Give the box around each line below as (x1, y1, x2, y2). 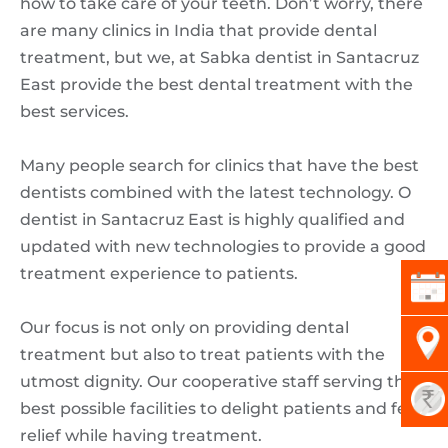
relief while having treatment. (20, 425, 262, 445)
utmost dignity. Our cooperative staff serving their (20, 371, 426, 391)
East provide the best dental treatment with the (20, 74, 413, 94)
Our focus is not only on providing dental (20, 317, 349, 337)
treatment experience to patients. (20, 263, 298, 283)
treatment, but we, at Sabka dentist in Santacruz (20, 47, 419, 67)
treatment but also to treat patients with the (20, 344, 385, 364)
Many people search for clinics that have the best (20, 155, 419, 175)
